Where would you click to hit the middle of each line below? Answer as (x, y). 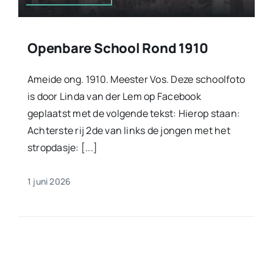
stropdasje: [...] (62, 147)
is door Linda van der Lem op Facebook (114, 96)
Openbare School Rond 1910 (118, 48)
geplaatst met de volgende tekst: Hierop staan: (134, 113)
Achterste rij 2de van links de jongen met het (129, 130)
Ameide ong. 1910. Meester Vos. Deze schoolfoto (136, 79)
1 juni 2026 (49, 181)
